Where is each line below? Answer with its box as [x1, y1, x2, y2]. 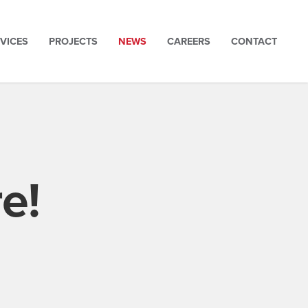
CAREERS [167, 34, 210, 48]
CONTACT [231, 34, 277, 48]
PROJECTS [49, 34, 98, 48]
